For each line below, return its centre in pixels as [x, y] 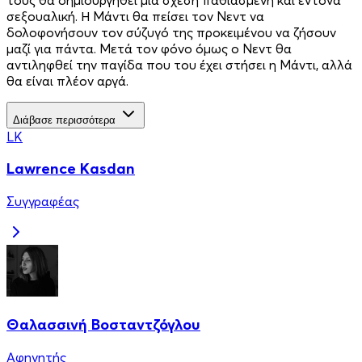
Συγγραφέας [43, 202]
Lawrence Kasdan [71, 169]
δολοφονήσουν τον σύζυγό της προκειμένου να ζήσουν [171, 32]
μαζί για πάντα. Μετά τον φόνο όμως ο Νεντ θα [149, 48]
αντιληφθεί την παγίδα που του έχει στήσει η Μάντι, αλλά [179, 64]
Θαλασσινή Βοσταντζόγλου [103, 324]
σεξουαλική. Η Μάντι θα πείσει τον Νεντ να [135, 16]
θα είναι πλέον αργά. [67, 80]
